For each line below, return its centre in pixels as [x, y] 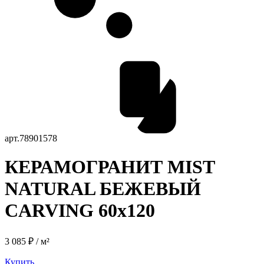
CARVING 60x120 [80, 211]
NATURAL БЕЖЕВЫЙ [103, 189]
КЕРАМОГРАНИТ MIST [110, 167]
